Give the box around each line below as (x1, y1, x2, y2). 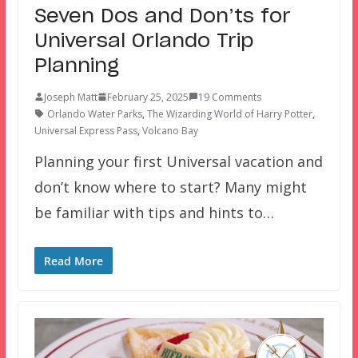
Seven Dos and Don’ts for (34, 6, 291, 26)
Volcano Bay (141, 123, 198, 137)
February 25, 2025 (106, 89, 189, 104)
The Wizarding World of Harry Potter (146, 106, 312, 121)
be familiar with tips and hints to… (34, 202, 274, 222)
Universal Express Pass (34, 123, 137, 137)
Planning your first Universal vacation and (34, 151, 323, 171)
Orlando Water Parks (46, 106, 142, 121)
